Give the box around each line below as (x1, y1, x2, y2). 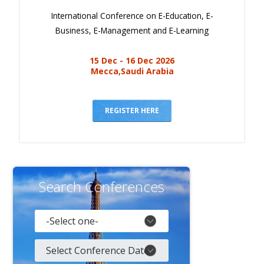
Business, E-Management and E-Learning (55, 25, 209, 37)
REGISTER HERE (105, 105, 159, 116)
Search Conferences (38, 177, 164, 197)
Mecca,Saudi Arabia (90, 65, 174, 77)
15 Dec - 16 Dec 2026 (90, 55, 174, 67)
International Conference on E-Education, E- (51, 10, 213, 22)
